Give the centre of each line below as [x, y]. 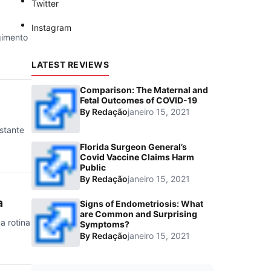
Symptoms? [105, 224]
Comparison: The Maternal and [144, 90]
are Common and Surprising [139, 214]
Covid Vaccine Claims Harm [137, 157]
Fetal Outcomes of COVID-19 [139, 100]
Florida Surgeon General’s [133, 147]
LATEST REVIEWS [70, 65]
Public [93, 168]
